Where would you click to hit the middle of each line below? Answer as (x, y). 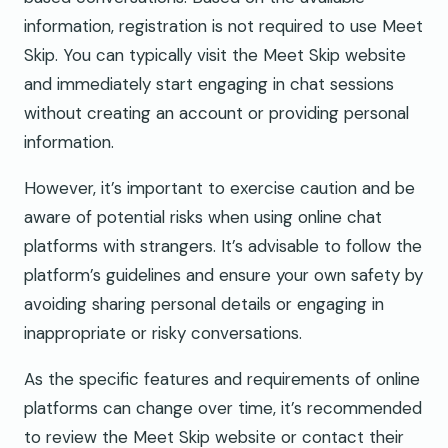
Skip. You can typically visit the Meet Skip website (215, 54)
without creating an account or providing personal (216, 112)
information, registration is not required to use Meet (223, 25)
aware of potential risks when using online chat (203, 216)
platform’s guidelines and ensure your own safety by (223, 274)
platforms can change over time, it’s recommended (223, 407)
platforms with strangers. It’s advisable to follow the (223, 245)
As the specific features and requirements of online (222, 378)
